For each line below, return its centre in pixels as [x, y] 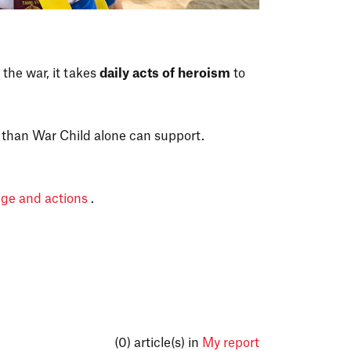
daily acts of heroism [165, 73]
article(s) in [168, 343]
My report [231, 343]
